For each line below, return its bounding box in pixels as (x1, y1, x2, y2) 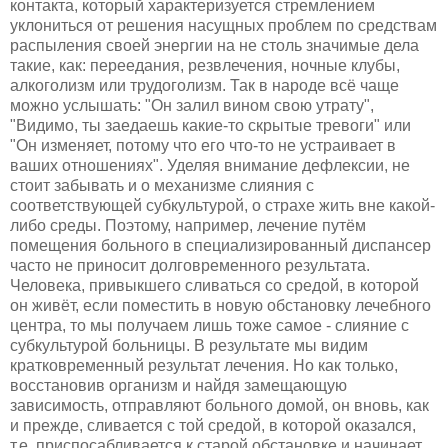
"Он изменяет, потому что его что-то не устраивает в (10, 136, 396, 154)
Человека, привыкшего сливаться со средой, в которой (10, 276, 419, 294)
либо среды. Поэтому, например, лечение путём (10, 216, 366, 234)
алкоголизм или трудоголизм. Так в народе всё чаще (10, 76, 399, 94)
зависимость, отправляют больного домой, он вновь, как (10, 396, 429, 414)
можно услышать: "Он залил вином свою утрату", (10, 96, 374, 114)
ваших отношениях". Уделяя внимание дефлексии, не (10, 156, 410, 174)
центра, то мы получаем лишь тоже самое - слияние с (10, 316, 409, 334)
